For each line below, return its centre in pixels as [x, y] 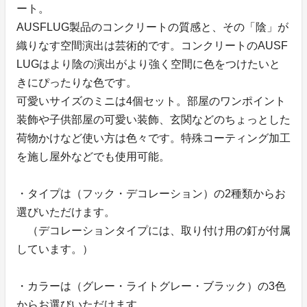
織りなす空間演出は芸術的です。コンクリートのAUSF [152, 46]
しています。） [55, 249]
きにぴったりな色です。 [77, 83]
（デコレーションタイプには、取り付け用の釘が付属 [153, 231]
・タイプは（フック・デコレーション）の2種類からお [151, 194]
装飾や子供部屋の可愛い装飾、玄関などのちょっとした [153, 120]
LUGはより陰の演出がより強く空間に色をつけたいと [148, 64]
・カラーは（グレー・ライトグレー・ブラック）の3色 [151, 286]
